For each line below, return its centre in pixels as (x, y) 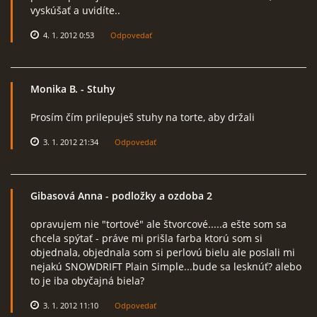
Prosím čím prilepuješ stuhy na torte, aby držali (143, 117)
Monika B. (54, 89)
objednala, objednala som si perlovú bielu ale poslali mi (163, 252)
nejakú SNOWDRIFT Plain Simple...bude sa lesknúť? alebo (166, 266)
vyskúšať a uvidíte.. (75, 10)
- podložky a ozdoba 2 (157, 196)
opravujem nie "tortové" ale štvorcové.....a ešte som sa (158, 224)
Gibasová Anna (67, 196)
